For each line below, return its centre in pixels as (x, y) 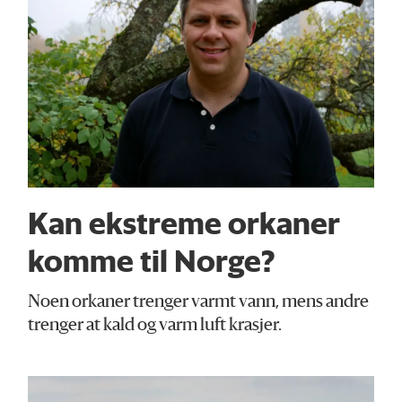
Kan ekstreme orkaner (184, 223)
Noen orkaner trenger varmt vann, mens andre (199, 302)
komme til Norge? (152, 261)
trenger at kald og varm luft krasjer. (155, 326)
